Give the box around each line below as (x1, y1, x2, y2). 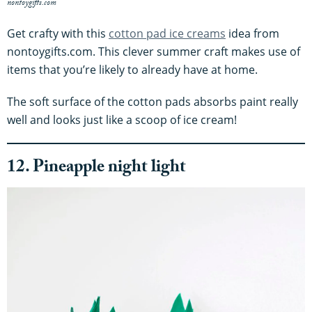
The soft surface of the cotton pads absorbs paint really (7, 93, 298, 109)
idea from (226, 25, 279, 41)
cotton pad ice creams (109, 25, 226, 41)
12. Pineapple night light (7, 153, 186, 184)
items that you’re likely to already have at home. (7, 61, 258, 77)
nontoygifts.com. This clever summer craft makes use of (7, 43, 300, 59)
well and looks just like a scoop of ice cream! (7, 111, 237, 127)
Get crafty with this (7, 25, 109, 41)
